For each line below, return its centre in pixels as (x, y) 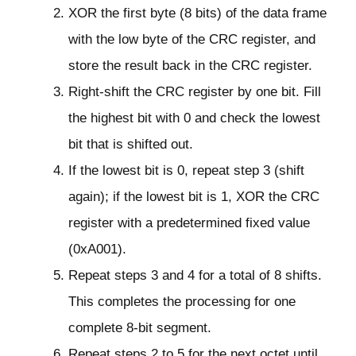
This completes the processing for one (182, 302)
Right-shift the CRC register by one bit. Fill (195, 92)
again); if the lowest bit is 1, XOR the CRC (194, 197)
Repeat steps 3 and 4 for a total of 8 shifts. (195, 276)
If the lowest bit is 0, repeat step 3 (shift (186, 171)
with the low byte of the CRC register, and (192, 40)
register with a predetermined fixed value (189, 223)
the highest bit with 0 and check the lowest (194, 118)
